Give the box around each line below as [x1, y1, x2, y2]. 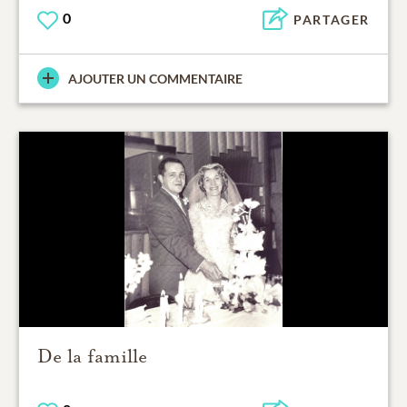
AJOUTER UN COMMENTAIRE [68, 70, 243, 86]
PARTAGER [293, 12, 370, 28]
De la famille [37, 343, 147, 368]
